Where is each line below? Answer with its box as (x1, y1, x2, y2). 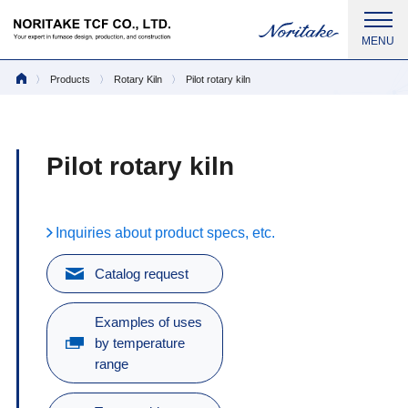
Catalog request (95, 266, 189, 281)
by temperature (95, 335, 186, 351)
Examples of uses (95, 314, 203, 330)
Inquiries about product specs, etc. (55, 224, 275, 240)
